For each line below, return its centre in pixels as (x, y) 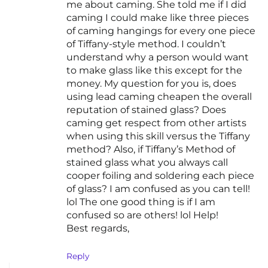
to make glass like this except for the (154, 71)
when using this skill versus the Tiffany (158, 136)
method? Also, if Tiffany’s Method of (151, 150)
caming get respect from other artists (156, 123)
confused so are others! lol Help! (142, 215)
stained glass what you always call (147, 163)
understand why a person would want (158, 57)
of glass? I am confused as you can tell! (158, 189)
